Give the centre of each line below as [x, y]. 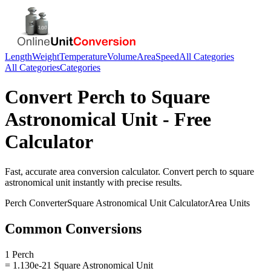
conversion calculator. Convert [135, 171]
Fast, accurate [32, 171]
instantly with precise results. [126, 182]
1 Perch [19, 254]
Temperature [83, 57]
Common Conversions [73, 228]
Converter [47, 203]
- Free [184, 119]
